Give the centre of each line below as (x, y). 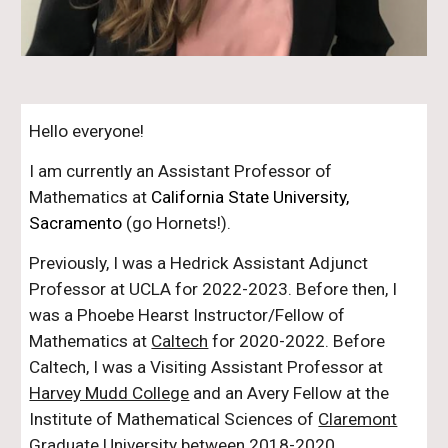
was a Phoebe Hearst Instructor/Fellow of (187, 315)
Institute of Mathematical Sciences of (174, 419)
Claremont (358, 419)
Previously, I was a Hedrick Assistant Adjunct (199, 263)
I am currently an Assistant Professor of (181, 171)
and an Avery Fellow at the (289, 393)
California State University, (250, 197)
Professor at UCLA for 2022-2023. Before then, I (213, 289)
